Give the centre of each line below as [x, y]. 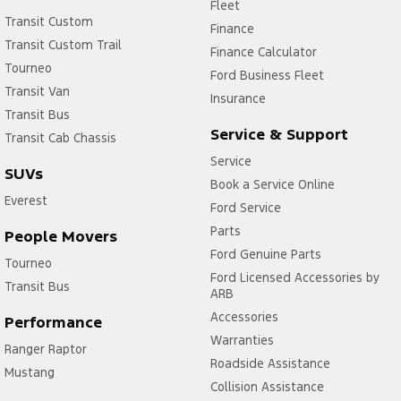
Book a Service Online [272, 184]
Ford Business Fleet [267, 75]
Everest [26, 200]
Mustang [30, 372]
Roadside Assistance [270, 363]
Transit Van [37, 91]
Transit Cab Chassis [60, 137]
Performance [53, 322]
